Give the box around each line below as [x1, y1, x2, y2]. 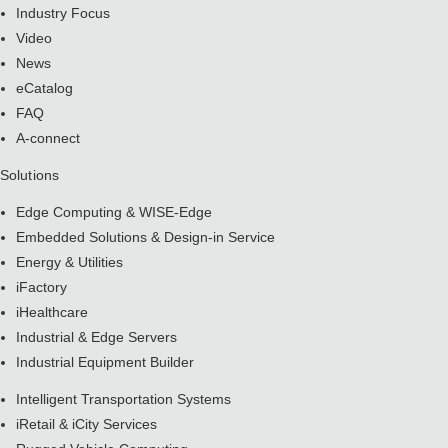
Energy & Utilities [16, 254, 123, 270]
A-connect [16, 130, 80, 146]
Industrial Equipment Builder [16, 354, 194, 370]
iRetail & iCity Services [16, 416, 157, 432]
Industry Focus [16, 5, 110, 21]
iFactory [16, 279, 67, 295]
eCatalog [16, 80, 73, 96]
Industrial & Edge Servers [16, 329, 177, 345]
